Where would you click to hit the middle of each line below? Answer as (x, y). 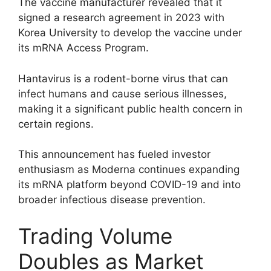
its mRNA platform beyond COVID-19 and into (129, 185)
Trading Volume (95, 236)
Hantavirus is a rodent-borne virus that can (123, 78)
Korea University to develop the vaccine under (130, 33)
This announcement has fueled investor (114, 155)
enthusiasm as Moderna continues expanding (129, 170)
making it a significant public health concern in (130, 109)
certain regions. (56, 124)
